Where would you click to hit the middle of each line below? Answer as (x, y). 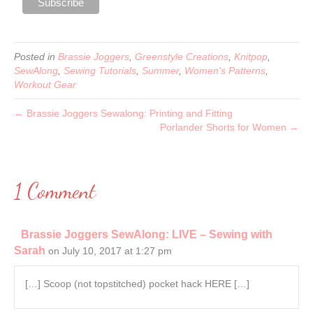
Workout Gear (45, 84)
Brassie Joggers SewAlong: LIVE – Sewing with (147, 234)
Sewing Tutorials (100, 70)
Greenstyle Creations (182, 56)
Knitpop (251, 56)
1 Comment (55, 190)
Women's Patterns (225, 70)
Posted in (36, 56)
